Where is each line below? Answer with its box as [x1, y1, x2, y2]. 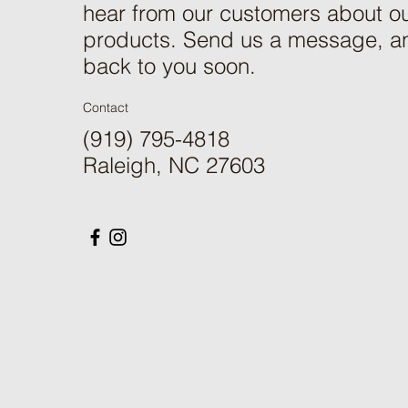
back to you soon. [82, 52, 256, 79]
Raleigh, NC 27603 [82, 151, 265, 178]
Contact [82, 98, 128, 116]
